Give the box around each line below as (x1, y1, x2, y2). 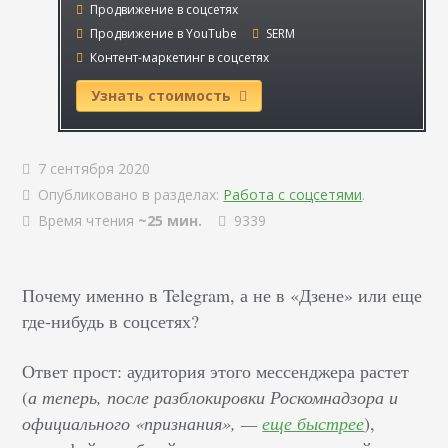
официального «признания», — (22, 411, 263, 435)
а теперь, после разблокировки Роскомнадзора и (28, 385, 399, 409)
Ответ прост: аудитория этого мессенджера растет (22, 359, 410, 383)
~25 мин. (138, 211, 203, 230)
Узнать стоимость (91, 86, 236, 105)
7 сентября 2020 (34, 159, 151, 178)
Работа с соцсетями (223, 185, 363, 204)
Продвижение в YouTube (87, 25, 238, 42)
